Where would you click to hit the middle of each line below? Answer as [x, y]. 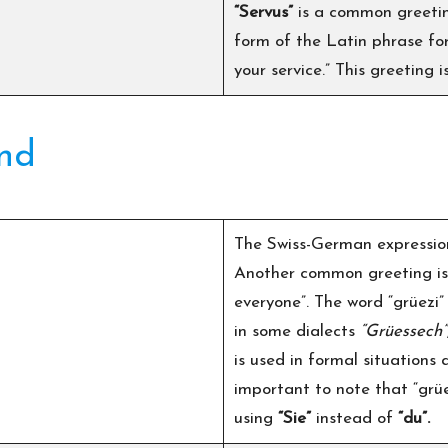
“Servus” [266, 12]
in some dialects [297, 331]
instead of [357, 418]
